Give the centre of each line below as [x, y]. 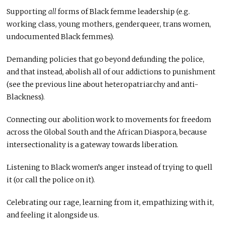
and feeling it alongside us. [53, 215]
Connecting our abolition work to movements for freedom [109, 120]
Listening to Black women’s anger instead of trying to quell [110, 167]
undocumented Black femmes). [61, 37]
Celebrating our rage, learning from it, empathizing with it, [110, 203]
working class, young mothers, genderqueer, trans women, [109, 24]
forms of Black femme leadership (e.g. [123, 12]
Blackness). [26, 97]
